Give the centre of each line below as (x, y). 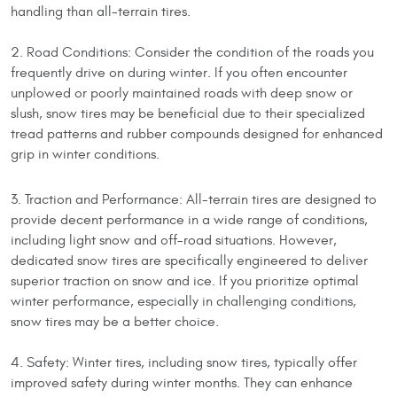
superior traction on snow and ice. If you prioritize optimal (185, 280)
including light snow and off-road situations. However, (174, 240)
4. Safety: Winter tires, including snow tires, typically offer (184, 362)
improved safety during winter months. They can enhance (182, 382)
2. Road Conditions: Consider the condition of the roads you (192, 52)
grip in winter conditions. (85, 154)
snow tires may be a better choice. (115, 321)
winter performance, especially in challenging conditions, (183, 301)
